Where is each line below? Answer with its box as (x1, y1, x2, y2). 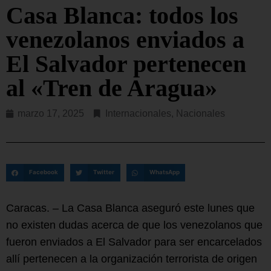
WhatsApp (149, 169, 180, 176)
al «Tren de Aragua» (6, 74, 217, 102)
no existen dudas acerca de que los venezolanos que (6, 219, 263, 232)
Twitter (93, 169, 114, 176)
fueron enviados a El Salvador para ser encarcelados (6, 236, 262, 249)
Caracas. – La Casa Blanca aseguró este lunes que (6, 202, 255, 215)
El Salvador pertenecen (6, 50, 246, 77)
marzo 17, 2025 (18, 108, 84, 119)
